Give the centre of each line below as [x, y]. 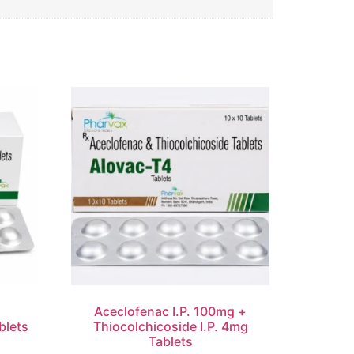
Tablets [170, 342]
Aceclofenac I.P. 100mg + [171, 312]
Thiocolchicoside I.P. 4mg [170, 327]
